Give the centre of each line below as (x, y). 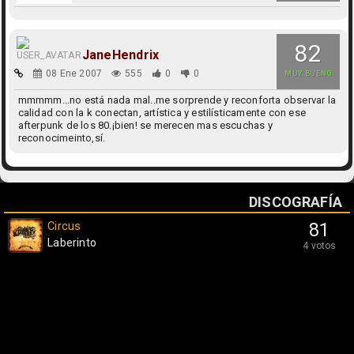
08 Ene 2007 (74, 73)
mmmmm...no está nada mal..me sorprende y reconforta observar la (177, 100)
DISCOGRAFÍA (296, 202)
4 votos (320, 246)
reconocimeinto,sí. (62, 138)
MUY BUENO (308, 73)
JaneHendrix (121, 55)
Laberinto (72, 243)
